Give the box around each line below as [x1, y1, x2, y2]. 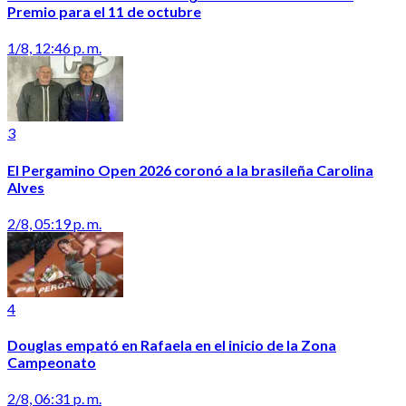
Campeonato [7, 353, 96, 372]
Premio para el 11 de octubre [7, 3, 201, 21]
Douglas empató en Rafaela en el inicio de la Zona [7, 336, 336, 354]
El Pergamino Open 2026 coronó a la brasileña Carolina [7, 160, 373, 179]
